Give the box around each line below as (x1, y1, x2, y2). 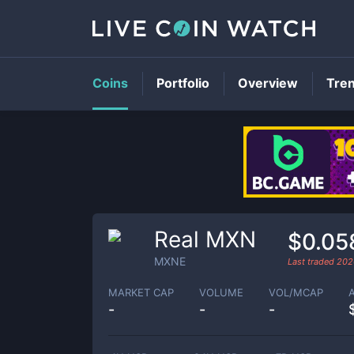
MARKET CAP (108, 285, 174, 299)
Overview (238, 75, 298, 91)
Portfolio (156, 75, 209, 91)
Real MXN (154, 226, 256, 253)
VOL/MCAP (269, 285, 323, 299)
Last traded (288, 255, 337, 267)
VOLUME (199, 285, 243, 299)
